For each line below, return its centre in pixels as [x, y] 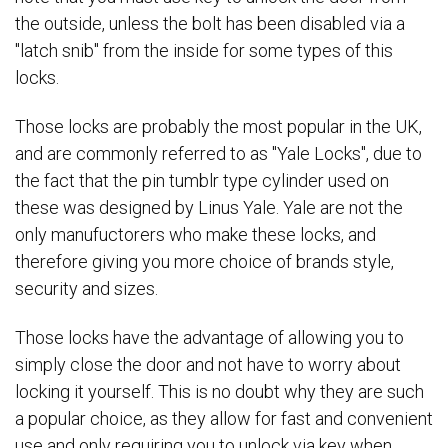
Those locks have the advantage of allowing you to [209, 338]
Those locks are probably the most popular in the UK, [218, 126]
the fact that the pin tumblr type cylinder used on [202, 180]
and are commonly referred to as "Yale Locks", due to [218, 153]
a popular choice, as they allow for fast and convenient [224, 419]
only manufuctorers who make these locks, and [195, 234]
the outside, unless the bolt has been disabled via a [210, 23]
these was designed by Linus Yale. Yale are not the [209, 207]
